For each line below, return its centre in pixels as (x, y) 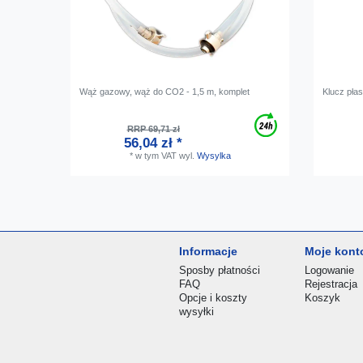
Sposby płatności (220, 270)
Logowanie (330, 270)
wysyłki (197, 311)
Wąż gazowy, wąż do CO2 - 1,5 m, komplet (165, 91)
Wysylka (214, 155)
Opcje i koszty (214, 297)
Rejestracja (331, 284)
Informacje (209, 251)
